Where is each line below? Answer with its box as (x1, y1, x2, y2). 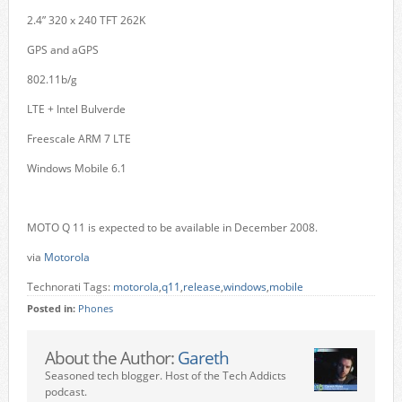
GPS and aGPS (26, 42, 99, 57)
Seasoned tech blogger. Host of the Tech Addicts (44, 368, 286, 383)
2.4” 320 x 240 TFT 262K (26, 13, 145, 28)
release (182, 279, 221, 294)
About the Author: (44, 346, 178, 369)
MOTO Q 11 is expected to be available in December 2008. (26, 220, 318, 235)
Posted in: (26, 302, 78, 315)
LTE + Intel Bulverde (26, 101, 126, 117)
